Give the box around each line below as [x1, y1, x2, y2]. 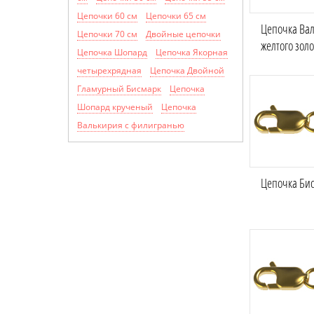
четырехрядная [77, 64, 142, 77]
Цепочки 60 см [77, 10, 137, 22]
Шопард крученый [77, 101, 153, 114]
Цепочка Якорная [156, 46, 228, 59]
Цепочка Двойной [150, 64, 224, 77]
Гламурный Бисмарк [77, 83, 161, 95]
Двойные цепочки [146, 28, 221, 41]
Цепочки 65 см [146, 10, 206, 22]
